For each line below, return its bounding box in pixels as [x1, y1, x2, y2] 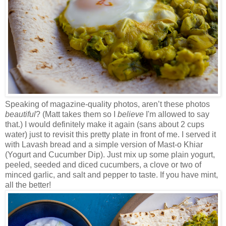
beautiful [5, 110, 36, 119]
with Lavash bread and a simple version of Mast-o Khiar [5, 140, 203, 149]
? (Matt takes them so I [36, 110, 118, 119]
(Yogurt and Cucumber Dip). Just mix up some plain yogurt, [5, 150, 215, 159]
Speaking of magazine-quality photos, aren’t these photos [5, 100, 210, 109]
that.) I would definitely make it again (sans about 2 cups [5, 120, 204, 129]
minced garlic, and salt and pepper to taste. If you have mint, [5, 171, 218, 180]
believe [118, 110, 146, 119]
